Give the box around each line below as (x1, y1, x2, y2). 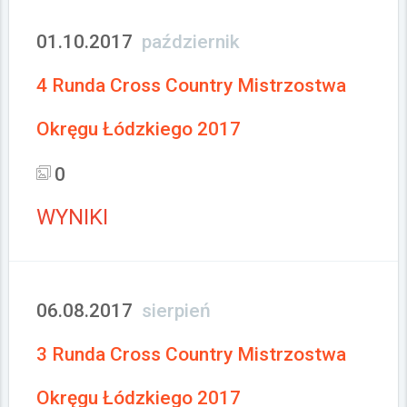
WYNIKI (36, 204, 108, 230)
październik (142, 31, 240, 53)
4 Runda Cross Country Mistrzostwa (36, 74, 346, 96)
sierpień (142, 300, 211, 322)
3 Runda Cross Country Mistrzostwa (36, 343, 346, 365)
